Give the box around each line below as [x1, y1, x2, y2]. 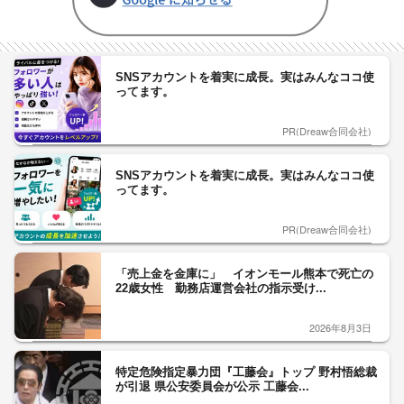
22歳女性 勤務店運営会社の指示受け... [115, 281, 326, 295]
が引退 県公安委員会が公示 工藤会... [115, 380, 309, 393]
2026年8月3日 [309, 320, 372, 335]
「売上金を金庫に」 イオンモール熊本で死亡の [115, 267, 373, 280]
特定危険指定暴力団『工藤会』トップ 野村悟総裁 [115, 365, 377, 379]
